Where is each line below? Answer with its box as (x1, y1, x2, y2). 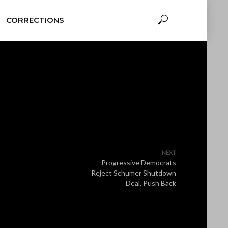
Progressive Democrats (101, 158, 176, 167)
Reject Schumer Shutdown (91, 168, 176, 177)
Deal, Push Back (126, 179, 176, 187)
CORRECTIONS (6, 15, 64, 25)
